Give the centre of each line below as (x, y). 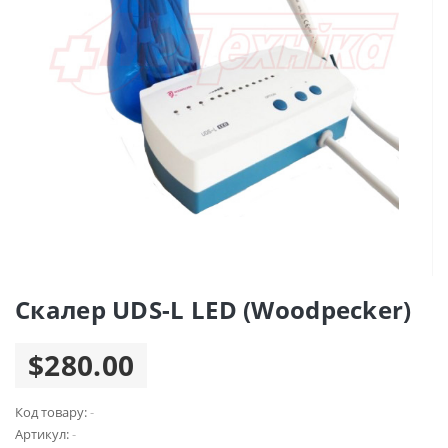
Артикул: (43, 433)
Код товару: (52, 411)
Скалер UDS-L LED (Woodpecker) (213, 309)
